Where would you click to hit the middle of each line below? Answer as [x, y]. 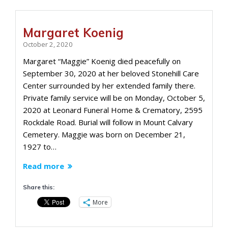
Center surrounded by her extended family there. [109, 85]
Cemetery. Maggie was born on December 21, [104, 134]
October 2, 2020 [48, 44]
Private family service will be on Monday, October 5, [114, 98]
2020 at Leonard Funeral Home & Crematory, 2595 [113, 110]
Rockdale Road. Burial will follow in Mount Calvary [108, 122]
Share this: [39, 187]
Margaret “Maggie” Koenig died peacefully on [102, 61]
